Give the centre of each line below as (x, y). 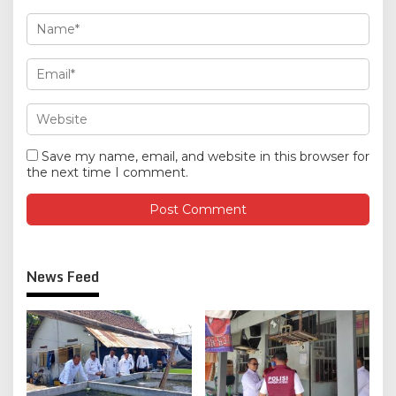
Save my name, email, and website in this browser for (206, 156)
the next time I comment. (107, 172)
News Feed (63, 276)
